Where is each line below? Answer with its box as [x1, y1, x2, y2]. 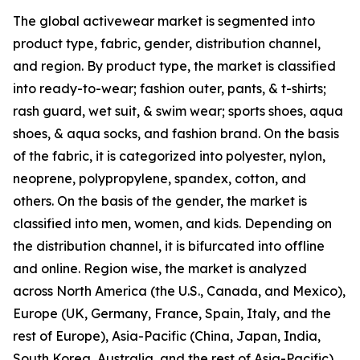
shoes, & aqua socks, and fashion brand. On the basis [13, 125, 339, 142]
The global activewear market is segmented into [13, 13, 315, 30]
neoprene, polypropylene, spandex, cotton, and [13, 170, 306, 187]
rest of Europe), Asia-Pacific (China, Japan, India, [13, 328, 321, 345]
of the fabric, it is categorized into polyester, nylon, [13, 148, 325, 165]
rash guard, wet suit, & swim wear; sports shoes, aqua [13, 103, 343, 120]
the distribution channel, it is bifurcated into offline [13, 238, 325, 255]
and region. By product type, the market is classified [13, 58, 336, 75]
